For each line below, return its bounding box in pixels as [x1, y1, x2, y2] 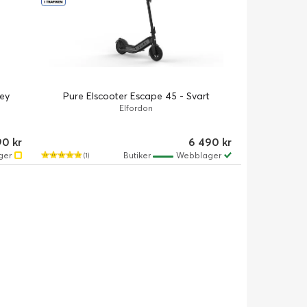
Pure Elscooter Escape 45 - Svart [62, 89, 210, 102]
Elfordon [119, 102, 153, 113]
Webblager [175, 149, 221, 160]
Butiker [123, 149, 153, 160]
